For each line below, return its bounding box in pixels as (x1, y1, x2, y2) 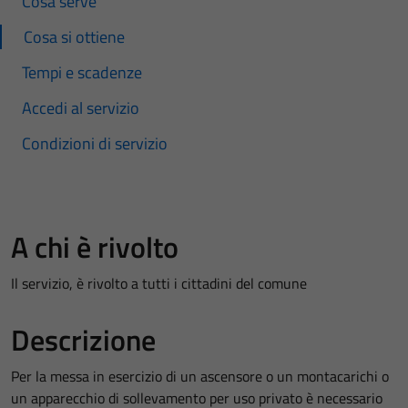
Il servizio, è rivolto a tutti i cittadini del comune (11, 272, 307, 294)
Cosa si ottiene (24, 25, 125, 49)
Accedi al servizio (22, 96, 139, 120)
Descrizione (11, 318, 156, 362)
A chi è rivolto (11, 225, 178, 269)
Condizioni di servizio (22, 131, 168, 156)
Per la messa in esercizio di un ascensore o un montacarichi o (11, 365, 389, 387)
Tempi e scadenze (22, 60, 142, 85)
